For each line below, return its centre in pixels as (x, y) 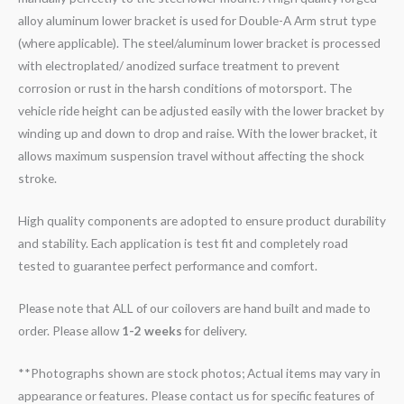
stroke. (37, 179)
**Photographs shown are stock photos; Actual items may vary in (199, 373)
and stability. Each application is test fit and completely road (183, 243)
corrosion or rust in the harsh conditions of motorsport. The (185, 88)
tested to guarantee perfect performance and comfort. (168, 266)
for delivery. (215, 331)
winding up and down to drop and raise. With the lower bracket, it (198, 133)
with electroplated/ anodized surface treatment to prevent (179, 66)
